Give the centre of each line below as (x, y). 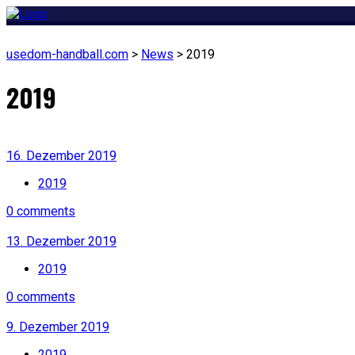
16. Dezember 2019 (61, 155)
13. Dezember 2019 (61, 241)
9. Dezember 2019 (58, 326)
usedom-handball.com (67, 54)
